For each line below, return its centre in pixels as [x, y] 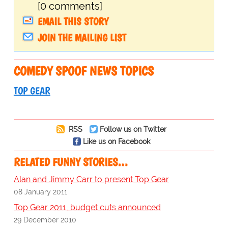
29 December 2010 [45, 220]
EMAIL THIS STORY [73, 22]
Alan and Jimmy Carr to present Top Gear [91, 180]
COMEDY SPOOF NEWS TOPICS [83, 71]
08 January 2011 [40, 192]
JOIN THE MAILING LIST [82, 38]
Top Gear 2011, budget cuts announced [87, 208]
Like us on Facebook [116, 141]
